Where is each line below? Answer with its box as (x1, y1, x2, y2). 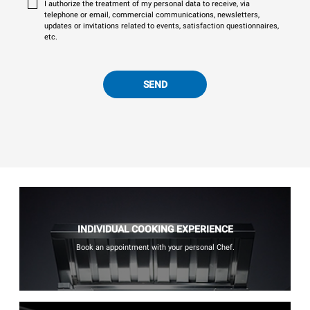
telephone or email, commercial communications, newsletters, (44, 10, 259, 19)
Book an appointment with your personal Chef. (75, 242, 235, 252)
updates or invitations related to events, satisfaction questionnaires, (44, 21, 279, 30)
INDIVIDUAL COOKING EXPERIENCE (77, 223, 233, 235)
